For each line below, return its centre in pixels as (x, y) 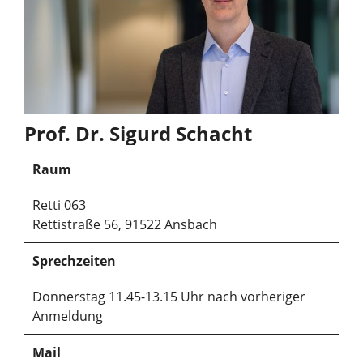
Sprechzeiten (74, 261)
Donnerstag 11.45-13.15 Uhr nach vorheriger (169, 296)
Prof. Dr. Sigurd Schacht (138, 133)
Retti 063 (59, 205)
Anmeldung (68, 316)
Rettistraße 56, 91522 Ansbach (125, 224)
